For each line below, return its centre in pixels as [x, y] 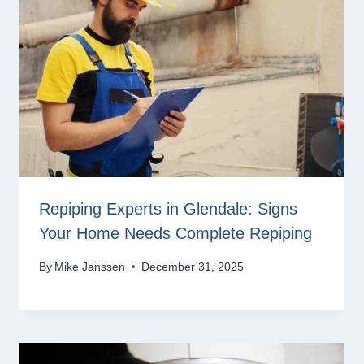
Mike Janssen [90, 266]
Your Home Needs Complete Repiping [175, 234]
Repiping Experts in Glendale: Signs [168, 209]
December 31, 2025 [193, 266]
